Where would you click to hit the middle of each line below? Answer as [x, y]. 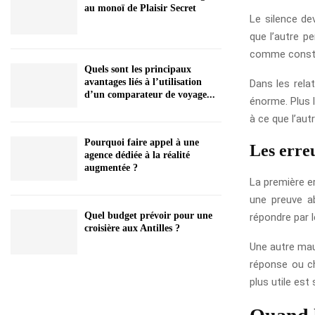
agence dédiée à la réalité [137, 155]
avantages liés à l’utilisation [143, 82]
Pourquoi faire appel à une [142, 142]
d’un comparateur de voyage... [150, 94]
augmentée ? [111, 167]
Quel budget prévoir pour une [148, 216]
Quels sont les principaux [138, 69]
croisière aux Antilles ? [132, 229]
